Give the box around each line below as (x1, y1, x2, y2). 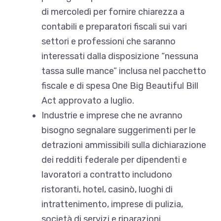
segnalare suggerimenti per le (76, 124, 196, 136)
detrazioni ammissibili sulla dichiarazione (41, 139, 206, 150)
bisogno (41, 124, 76, 136)
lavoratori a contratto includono (41, 169, 172, 180)
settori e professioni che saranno (41, 36, 176, 47)
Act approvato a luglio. (41, 95, 134, 106)
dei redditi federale (41, 154, 119, 165)
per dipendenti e (119, 154, 187, 165)
